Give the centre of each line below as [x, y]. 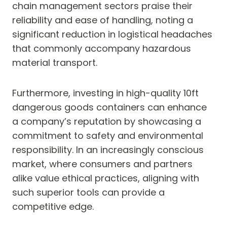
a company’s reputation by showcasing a [107, 122]
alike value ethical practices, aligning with [106, 178]
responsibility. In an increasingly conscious [108, 150]
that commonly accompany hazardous [102, 49]
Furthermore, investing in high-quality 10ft [105, 93]
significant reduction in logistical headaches [112, 34]
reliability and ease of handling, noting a [103, 20]
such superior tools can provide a [88, 193]
